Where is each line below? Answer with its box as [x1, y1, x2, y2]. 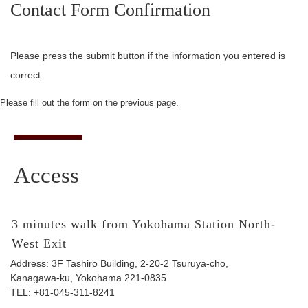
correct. [10, 69, 43, 80]
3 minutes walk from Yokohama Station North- [12, 217, 276, 231]
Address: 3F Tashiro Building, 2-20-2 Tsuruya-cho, [10, 258, 228, 269]
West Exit [12, 236, 67, 250]
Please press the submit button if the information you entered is [10, 50, 285, 61]
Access [14, 163, 79, 188]
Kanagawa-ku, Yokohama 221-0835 [10, 272, 166, 283]
